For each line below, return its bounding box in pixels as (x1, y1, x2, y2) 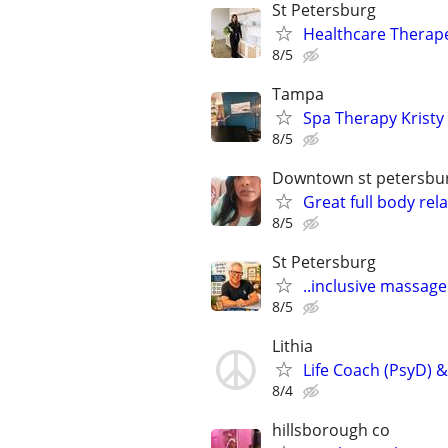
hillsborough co (272, 419, 390, 442)
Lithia (272, 335, 313, 358)
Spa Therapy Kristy (303, 106, 444, 129)
